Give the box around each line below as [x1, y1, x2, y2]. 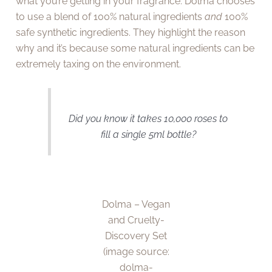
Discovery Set [105, 230, 167, 242]
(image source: [103, 246, 169, 258]
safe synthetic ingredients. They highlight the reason [16, 26, 246, 38]
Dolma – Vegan [102, 199, 170, 211]
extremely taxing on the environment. [16, 58, 182, 70]
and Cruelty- [107, 214, 165, 226]
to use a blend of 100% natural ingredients [16, 10, 205, 22]
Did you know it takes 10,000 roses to [69, 112, 228, 124]
